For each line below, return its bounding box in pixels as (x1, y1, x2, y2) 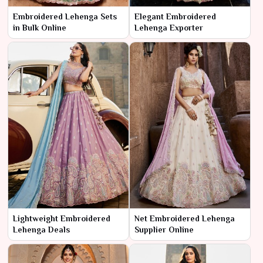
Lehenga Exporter (134, 23, 203, 33)
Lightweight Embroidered (13, 213, 110, 223)
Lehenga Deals (13, 224, 70, 234)
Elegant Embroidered (134, 12, 216, 22)
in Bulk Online (13, 23, 66, 33)
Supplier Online (134, 224, 194, 234)
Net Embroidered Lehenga (134, 213, 235, 223)
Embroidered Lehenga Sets (13, 12, 117, 22)
